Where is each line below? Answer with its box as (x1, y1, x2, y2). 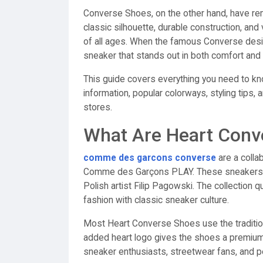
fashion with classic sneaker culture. (83, 195, 229, 205)
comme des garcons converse (83, 153, 216, 163)
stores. (83, 102, 112, 113)
